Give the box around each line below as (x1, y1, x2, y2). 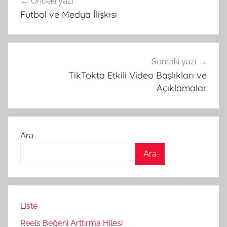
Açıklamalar (157, 82, 207, 94)
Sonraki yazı (152, 57, 196, 67)
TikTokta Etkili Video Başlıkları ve (68, 69, 207, 82)
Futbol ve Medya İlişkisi (20, 8, 117, 20)
